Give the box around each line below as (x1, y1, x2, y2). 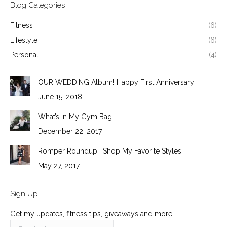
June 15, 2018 (38, 93, 82, 101)
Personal (10, 51, 39, 59)
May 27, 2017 (38, 162, 80, 170)
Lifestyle (10, 36, 37, 44)
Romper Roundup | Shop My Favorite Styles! (38, 147, 183, 155)
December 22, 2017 (38, 127, 102, 135)
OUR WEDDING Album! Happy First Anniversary (38, 78, 194, 86)
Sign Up (10, 189, 38, 198)
